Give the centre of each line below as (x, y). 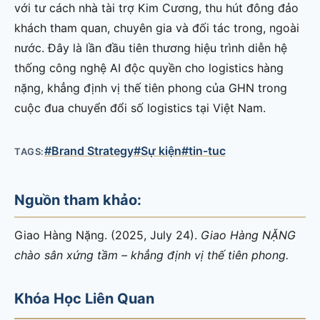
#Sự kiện (157, 150)
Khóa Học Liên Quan (84, 298)
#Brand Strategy (89, 150)
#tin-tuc (203, 150)
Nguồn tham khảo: (78, 200)
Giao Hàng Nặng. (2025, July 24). (107, 235)
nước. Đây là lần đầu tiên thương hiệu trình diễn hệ (151, 47)
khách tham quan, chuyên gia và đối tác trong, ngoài (157, 27)
